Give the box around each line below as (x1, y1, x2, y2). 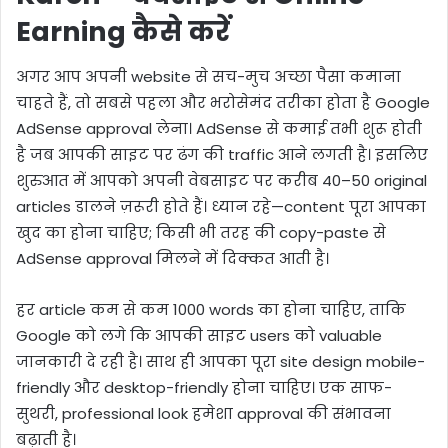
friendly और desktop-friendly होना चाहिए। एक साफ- (16, 376, 392, 398)
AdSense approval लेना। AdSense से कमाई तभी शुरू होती (16, 117, 422, 139)
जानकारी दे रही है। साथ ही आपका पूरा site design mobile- (16, 350, 425, 372)
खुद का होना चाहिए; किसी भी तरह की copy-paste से (16, 221, 386, 243)
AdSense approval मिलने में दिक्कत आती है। (16, 247, 329, 269)
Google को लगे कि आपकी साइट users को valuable (16, 324, 382, 346)
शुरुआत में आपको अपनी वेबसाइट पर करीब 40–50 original (16, 169, 427, 191)
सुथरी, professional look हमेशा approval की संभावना (16, 402, 391, 424)
